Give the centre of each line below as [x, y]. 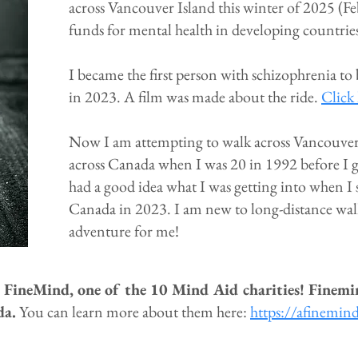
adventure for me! [124, 231]
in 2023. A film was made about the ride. [195, 97]
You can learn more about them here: [133, 312]
